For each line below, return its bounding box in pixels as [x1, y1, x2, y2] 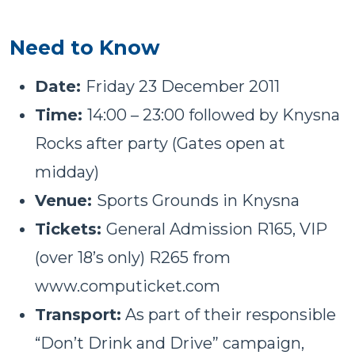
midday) [35, 162, 99, 181]
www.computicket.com [35, 276, 220, 296]
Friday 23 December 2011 [86, 76, 280, 96]
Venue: [35, 190, 97, 210]
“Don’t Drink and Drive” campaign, [35, 333, 304, 353]
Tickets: [35, 219, 106, 239]
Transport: [35, 304, 121, 324]
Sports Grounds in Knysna [97, 190, 300, 210]
